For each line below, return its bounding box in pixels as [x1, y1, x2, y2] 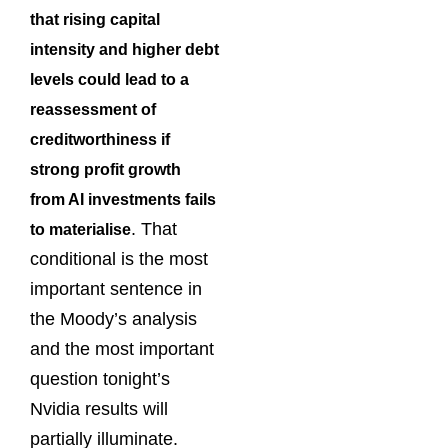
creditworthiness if [30, 130, 170, 148]
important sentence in [30, 278, 202, 299]
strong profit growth [30, 160, 181, 178]
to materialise [30, 220, 131, 238]
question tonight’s [30, 368, 170, 389]
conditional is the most [30, 248, 208, 269]
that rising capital [30, 10, 160, 28]
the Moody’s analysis [30, 308, 197, 329]
